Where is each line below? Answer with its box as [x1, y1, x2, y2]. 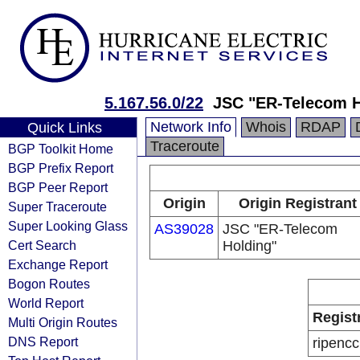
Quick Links [27, 120, 102, 136]
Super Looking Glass [8, 219, 128, 233]
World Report [8, 296, 84, 310]
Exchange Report [8, 257, 108, 272]
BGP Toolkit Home [8, 141, 113, 156]
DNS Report [8, 334, 78, 349]
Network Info [150, 119, 231, 135]
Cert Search [8, 238, 76, 252]
